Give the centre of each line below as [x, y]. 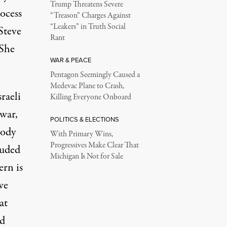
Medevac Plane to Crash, [87, 86]
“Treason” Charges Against [90, 16]
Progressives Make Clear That [94, 145]
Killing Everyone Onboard [90, 97]
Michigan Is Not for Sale [86, 157]
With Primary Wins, [81, 134]
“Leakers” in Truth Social [88, 27]
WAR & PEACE [70, 60]
